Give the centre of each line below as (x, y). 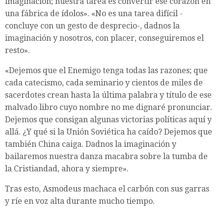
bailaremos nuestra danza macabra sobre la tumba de (106, 157)
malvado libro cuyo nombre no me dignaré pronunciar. (109, 108)
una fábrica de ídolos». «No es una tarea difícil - (94, 14)
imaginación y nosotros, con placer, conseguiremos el (104, 38)
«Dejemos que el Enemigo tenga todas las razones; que (106, 71)
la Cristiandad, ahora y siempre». (67, 169)
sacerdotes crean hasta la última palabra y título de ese (108, 95)
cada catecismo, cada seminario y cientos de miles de (104, 83)
